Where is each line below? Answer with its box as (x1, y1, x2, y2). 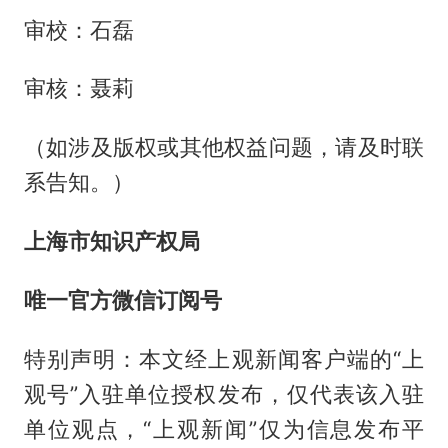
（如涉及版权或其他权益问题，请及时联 (23, 134, 425, 161)
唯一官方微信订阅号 (23, 287, 222, 314)
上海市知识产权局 (23, 228, 200, 255)
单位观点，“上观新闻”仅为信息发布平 (23, 416, 425, 443)
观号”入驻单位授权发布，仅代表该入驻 (23, 381, 425, 408)
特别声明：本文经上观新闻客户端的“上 (23, 346, 425, 373)
